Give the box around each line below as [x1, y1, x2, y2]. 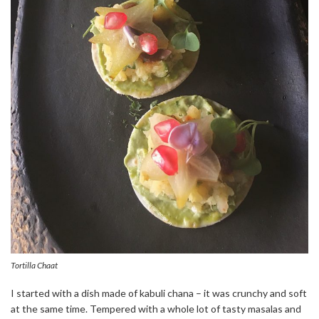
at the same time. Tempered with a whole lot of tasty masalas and [11, 303, 301, 315]
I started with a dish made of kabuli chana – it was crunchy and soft [11, 287, 307, 300]
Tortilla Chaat [11, 260, 58, 271]
